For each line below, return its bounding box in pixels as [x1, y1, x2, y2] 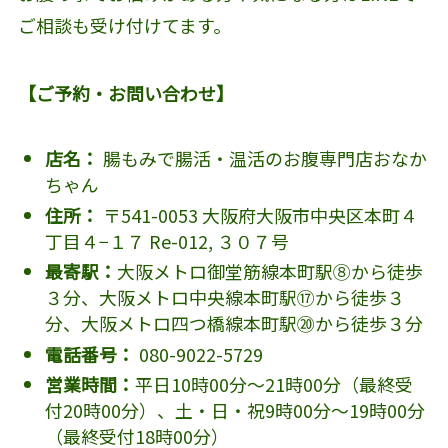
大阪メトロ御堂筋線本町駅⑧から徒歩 [116, 258, 423, 285]
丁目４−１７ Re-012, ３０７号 [44, 227, 289, 254]
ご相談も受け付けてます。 [17, 12, 231, 39]
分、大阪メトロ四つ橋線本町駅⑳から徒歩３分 [44, 310, 423, 337]
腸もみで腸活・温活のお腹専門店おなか [98, 145, 427, 172]
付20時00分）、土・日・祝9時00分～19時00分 [44, 396, 425, 423]
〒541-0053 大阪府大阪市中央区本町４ [98, 201, 418, 228]
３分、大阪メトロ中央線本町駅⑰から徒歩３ [44, 284, 405, 311]
